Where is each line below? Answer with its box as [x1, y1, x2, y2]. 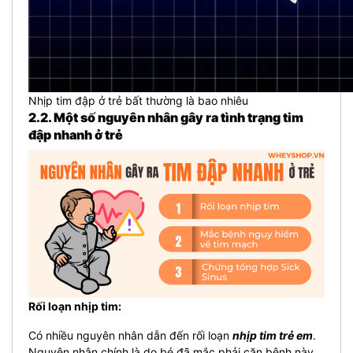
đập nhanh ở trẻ [28, 126, 123, 143]
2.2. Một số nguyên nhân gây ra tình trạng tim [28, 109, 303, 125]
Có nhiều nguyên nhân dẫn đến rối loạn [28, 328, 232, 342]
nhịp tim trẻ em [232, 328, 313, 342]
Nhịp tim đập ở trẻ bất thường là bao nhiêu [28, 93, 248, 107]
